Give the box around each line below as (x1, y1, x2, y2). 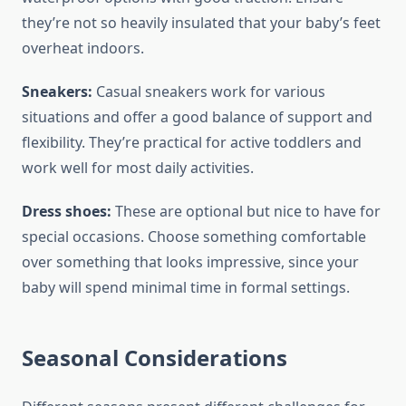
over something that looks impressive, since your (22, 252, 359, 273)
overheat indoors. (22, 38, 144, 59)
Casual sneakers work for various (92, 82, 325, 102)
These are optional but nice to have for (111, 201, 381, 222)
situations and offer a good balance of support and (22, 107, 372, 128)
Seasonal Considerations (22, 343, 287, 373)
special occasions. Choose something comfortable (22, 227, 366, 247)
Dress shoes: (22, 201, 111, 222)
